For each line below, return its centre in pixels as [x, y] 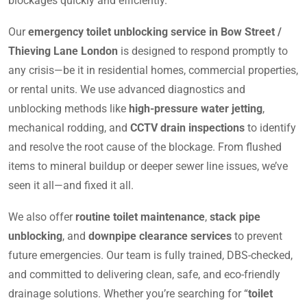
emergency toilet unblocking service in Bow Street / [155, 32]
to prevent [257, 236]
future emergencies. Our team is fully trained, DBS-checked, [150, 255]
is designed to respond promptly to [203, 51]
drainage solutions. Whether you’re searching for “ [128, 293]
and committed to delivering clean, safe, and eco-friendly [144, 274]
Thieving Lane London [63, 51]
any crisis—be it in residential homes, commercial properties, [153, 70]
